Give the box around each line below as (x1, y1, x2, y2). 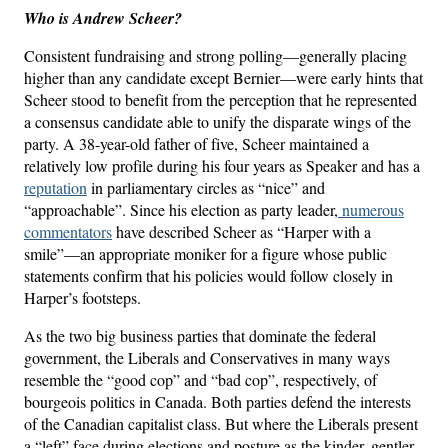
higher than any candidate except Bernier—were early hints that (24, 66, 423, 88)
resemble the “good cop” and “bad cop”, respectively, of (24, 368, 377, 390)
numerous (338, 198, 404, 220)
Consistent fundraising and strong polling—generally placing (24, 44, 407, 66)
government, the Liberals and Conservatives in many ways (24, 346, 390, 368)
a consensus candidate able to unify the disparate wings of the (24, 110, 411, 132)
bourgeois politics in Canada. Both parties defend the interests (24, 390, 411, 412)
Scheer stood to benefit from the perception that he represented (24, 88, 417, 110)
